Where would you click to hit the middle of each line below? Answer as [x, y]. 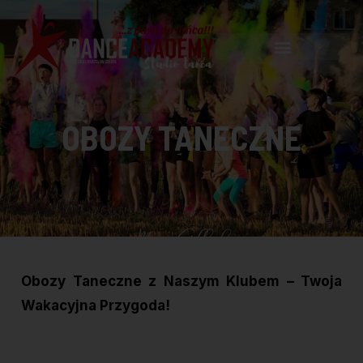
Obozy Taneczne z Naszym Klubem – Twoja [181, 282]
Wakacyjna [60, 306]
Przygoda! [135, 306]
